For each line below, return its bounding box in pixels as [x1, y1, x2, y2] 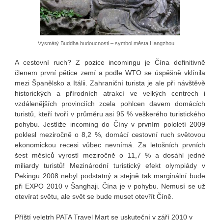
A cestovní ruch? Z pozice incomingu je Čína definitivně [15, 58, 205, 66]
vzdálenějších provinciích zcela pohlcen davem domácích [15, 99, 205, 108]
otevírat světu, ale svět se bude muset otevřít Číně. [15, 192, 173, 200]
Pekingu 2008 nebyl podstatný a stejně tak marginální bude [15, 171, 205, 180]
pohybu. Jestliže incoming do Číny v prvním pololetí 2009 [15, 120, 205, 128]
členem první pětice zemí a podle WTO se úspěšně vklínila [15, 68, 205, 77]
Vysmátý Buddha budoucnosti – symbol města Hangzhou [38, 40, 174, 46]
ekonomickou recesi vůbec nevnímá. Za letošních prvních [15, 140, 205, 149]
